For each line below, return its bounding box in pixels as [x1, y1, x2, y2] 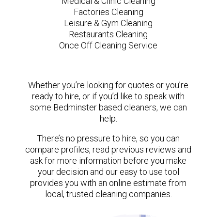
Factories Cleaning [73, 6, 143, 17]
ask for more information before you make [30, 155, 187, 166]
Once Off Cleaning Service [59, 40, 158, 50]
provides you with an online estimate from [30, 177, 187, 188]
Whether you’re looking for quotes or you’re [28, 79, 189, 90]
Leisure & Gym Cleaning [64, 17, 153, 28]
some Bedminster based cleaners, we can [30, 102, 187, 112]
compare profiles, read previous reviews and [25, 144, 192, 155]
